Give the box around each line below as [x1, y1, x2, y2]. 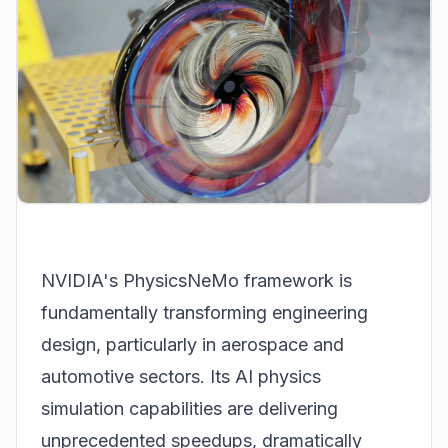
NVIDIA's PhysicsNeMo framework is [41, 269, 352, 291]
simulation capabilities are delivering [41, 397, 338, 419]
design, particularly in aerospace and [41, 333, 344, 355]
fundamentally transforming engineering [41, 301, 368, 323]
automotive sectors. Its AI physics [41, 365, 321, 387]
